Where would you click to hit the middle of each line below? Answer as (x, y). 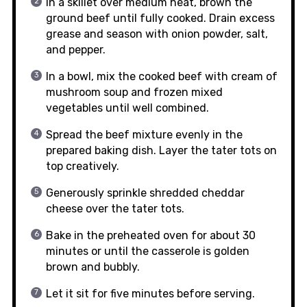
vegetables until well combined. (127, 108)
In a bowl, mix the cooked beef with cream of (161, 76)
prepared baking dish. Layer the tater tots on (161, 150)
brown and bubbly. (93, 267)
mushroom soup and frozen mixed (134, 92)
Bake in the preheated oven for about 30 (150, 235)
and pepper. (75, 49)
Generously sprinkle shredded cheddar (145, 193)
